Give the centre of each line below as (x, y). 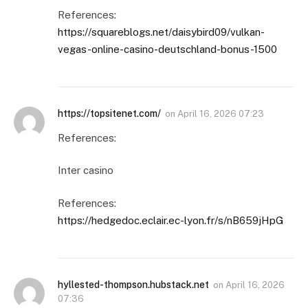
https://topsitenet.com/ (109, 113)
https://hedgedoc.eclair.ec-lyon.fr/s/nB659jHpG (171, 220)
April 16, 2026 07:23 (221, 113)
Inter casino (86, 170)
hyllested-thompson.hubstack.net (133, 284)
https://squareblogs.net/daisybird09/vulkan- (161, 32)
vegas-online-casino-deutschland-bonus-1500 (167, 49)
